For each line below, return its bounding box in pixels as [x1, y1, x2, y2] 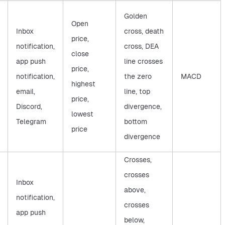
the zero [124, 71, 152, 81]
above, [124, 185, 146, 194]
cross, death [124, 26, 164, 36]
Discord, [16, 101, 42, 111]
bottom [124, 117, 147, 126]
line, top [124, 86, 150, 96]
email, [16, 86, 35, 96]
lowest [71, 109, 93, 119]
